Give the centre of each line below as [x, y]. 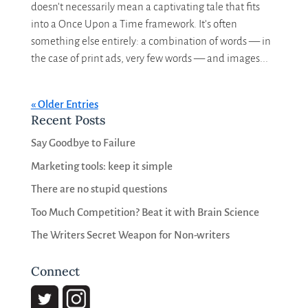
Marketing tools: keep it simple [101, 166]
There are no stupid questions [99, 189]
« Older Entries [64, 104]
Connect [55, 272]
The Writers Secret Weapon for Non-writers [130, 235]
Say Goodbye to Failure [83, 143]
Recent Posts [68, 120]
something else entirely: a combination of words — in [151, 41]
